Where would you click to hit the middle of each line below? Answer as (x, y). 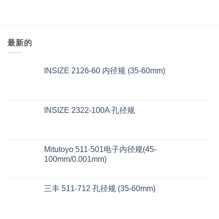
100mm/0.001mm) (75, 159)
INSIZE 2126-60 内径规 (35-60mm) (105, 71)
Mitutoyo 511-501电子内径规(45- (100, 150)
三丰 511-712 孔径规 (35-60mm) (100, 189)
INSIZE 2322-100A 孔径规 (89, 110)
